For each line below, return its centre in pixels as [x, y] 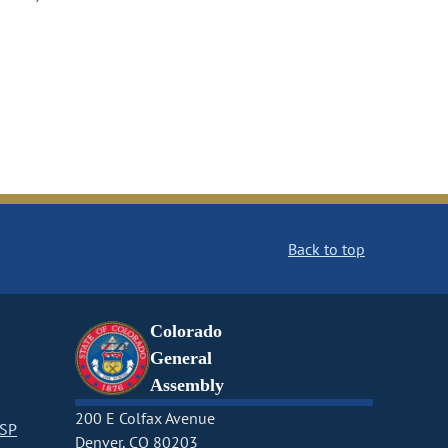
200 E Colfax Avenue [144, 418]
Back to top [326, 249]
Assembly [186, 385]
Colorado [185, 331]
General [180, 358]
